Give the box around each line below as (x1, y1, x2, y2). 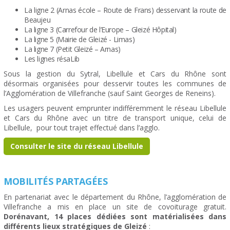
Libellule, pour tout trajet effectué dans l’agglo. (4, 123, 160, 133)
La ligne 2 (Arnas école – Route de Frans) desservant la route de (24, 5, 226, 15)
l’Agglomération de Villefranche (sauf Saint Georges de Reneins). (4, 88, 216, 99)
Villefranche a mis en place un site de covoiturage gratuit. (4, 202, 226, 212)
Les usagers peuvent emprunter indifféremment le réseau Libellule (4, 103, 226, 113)
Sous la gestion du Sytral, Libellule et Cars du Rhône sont (4, 69, 226, 79)
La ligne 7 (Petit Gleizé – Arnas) (24, 44, 121, 54)
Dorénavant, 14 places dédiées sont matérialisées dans (4, 212, 226, 222)
